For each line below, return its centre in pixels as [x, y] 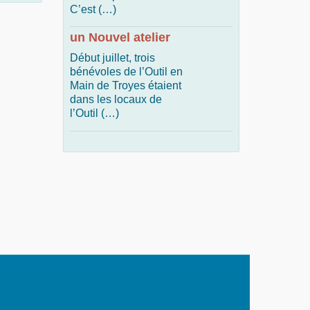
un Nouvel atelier [120, 37]
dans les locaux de [116, 99]
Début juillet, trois [112, 58]
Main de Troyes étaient [126, 85]
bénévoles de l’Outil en [126, 72]
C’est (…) [93, 9]
